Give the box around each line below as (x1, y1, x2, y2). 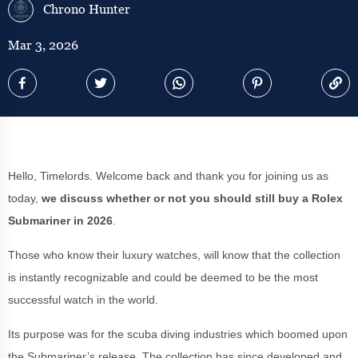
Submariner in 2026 (8, 214, 113, 227)
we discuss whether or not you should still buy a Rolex (42, 192, 343, 205)
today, (8, 192, 42, 205)
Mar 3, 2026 (8, 38, 78, 53)
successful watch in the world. (8, 293, 161, 306)
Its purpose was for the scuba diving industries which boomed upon (8, 328, 348, 340)
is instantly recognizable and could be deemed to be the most (8, 271, 318, 284)
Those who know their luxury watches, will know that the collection (8, 249, 340, 261)
